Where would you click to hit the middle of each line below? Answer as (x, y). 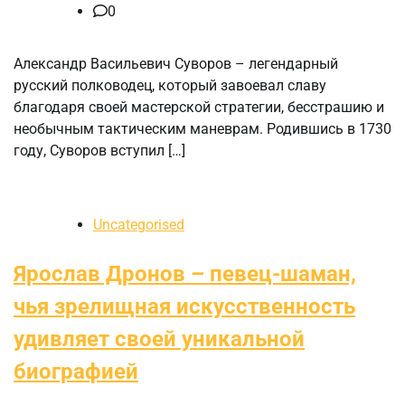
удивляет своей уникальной (159, 339)
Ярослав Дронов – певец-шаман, (185, 274)
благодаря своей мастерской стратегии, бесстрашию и (199, 108)
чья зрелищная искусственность (184, 307)
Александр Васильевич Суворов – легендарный (176, 64)
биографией (76, 372)
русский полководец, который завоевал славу (170, 86)
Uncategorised (139, 225)
